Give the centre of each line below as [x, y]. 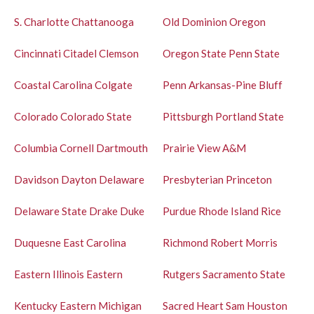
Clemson [119, 53]
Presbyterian [193, 179]
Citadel [80, 53]
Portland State [249, 116]
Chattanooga [103, 21]
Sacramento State [244, 274]
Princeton [248, 179]
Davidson [36, 179]
